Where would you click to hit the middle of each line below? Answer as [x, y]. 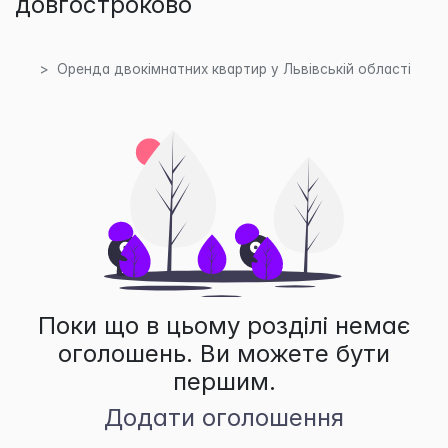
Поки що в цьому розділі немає [224, 325]
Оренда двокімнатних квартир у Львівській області [234, 69]
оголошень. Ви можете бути [224, 353]
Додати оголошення [224, 417]
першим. [224, 381]
